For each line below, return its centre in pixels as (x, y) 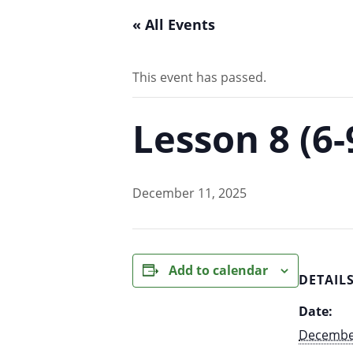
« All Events (174, 24)
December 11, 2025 (190, 193)
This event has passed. (199, 77)
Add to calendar (218, 270)
